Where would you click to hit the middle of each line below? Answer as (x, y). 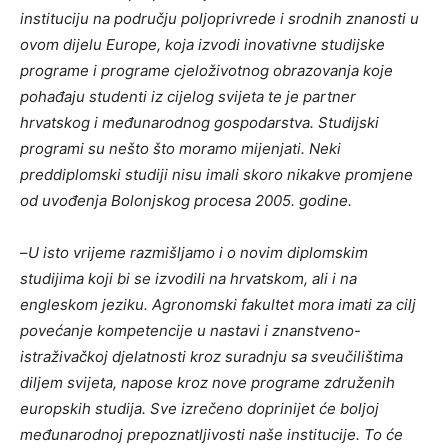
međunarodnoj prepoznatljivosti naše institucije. (190, 435)
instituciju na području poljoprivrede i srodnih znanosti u (219, 19)
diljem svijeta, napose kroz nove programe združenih (207, 383)
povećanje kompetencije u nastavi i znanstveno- (190, 331)
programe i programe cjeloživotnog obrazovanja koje (206, 71)
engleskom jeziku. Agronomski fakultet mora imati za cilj (218, 305)
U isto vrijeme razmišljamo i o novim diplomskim (198, 253)
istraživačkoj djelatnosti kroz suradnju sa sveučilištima (211, 357)
